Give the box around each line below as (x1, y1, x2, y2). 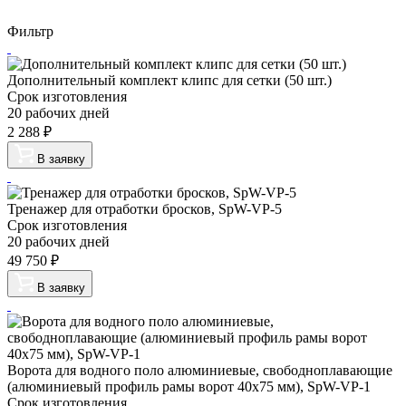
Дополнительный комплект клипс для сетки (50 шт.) (7, 72, 332, 88)
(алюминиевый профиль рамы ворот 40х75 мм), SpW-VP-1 (7, 379, 371, 394)
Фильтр (7, 24, 53, 39)
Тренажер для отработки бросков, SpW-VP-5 (7, 201, 282, 217)
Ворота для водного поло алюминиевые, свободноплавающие (7, 362, 392, 378)
